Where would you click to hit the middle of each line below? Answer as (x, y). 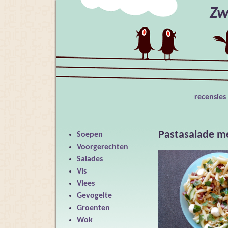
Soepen (90, 135)
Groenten (93, 208)
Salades (90, 159)
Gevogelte (94, 196)
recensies (210, 97)
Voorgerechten (103, 147)
